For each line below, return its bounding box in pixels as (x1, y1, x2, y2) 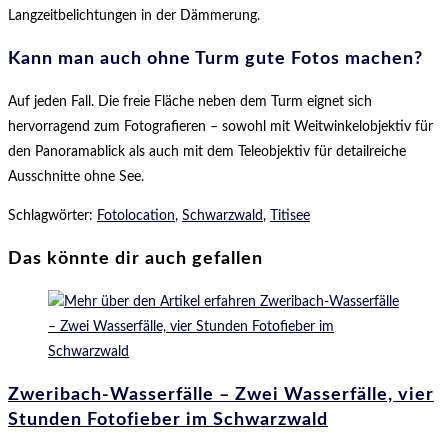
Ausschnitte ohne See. (8, 169, 144, 184)
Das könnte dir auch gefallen (8, 249, 263, 268)
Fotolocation (97, 208, 175, 223)
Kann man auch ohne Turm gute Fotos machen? (8, 49, 423, 68)
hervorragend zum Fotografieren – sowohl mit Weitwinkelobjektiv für (8, 119, 433, 134)
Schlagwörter (8, 208, 89, 223)
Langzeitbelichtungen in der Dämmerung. (8, 8, 260, 23)
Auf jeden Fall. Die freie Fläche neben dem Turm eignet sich (8, 94, 372, 109)
